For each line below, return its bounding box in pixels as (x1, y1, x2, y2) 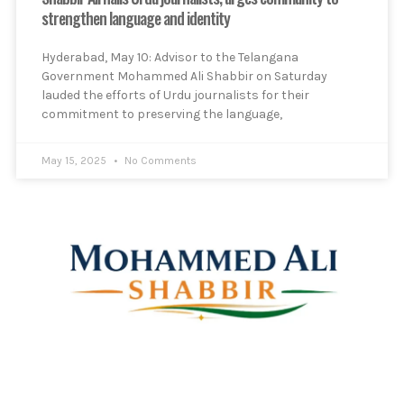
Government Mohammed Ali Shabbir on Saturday (41, 68, 327, 84)
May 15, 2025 (41, 153, 109, 167)
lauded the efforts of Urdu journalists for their (41, 87, 309, 103)
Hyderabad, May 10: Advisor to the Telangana (41, 49, 298, 65)
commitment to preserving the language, (41, 106, 282, 122)
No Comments (122, 153, 197, 167)
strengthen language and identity (41, 5, 230, 30)
